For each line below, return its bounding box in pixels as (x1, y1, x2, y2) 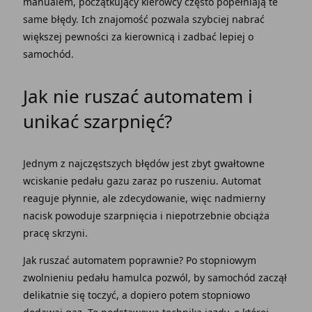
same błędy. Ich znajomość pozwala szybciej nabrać (22, 13, 265, 26)
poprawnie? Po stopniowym (125, 253, 256, 267)
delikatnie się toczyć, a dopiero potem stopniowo (22, 288, 250, 302)
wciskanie (22, 174, 71, 187)
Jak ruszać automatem (22, 253, 126, 267)
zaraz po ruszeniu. (132, 174, 221, 187)
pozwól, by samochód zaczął (155, 271, 287, 284)
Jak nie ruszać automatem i (22, 84, 253, 109)
